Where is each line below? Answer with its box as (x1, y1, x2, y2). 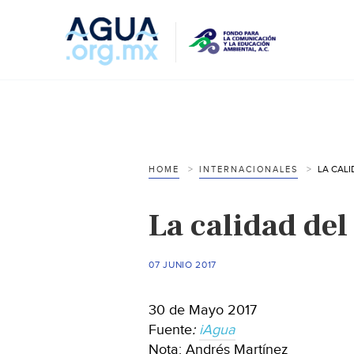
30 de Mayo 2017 (149, 301, 257, 318)
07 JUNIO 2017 (149, 258, 217, 270)
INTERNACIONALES (199, 164, 298, 175)
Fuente (149, 321, 192, 338)
